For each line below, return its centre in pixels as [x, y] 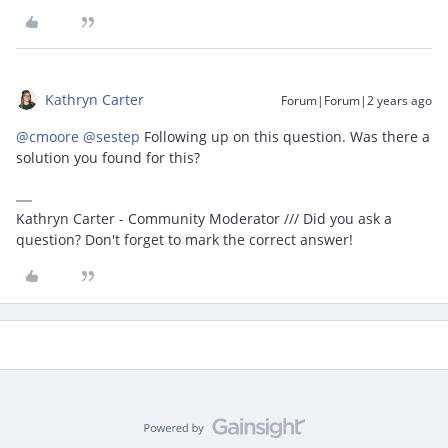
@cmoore [47, 136]
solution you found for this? [110, 157]
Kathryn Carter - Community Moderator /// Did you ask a [204, 218]
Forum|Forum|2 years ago [356, 100]
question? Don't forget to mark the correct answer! [184, 239]
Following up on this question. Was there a [285, 136]
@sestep [111, 136]
